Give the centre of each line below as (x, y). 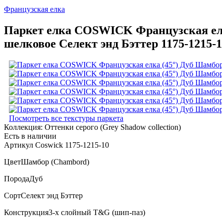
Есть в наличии (30, 136)
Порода (17, 178)
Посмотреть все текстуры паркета (66, 118)
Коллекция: (24, 127)
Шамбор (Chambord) (55, 162)
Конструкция (26, 212)
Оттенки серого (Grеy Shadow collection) (113, 127)
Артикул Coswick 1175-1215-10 (56, 145)
